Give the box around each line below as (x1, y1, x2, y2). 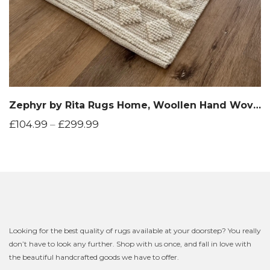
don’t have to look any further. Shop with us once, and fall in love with (9, 239, 251, 248)
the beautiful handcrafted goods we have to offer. (9, 252, 179, 262)
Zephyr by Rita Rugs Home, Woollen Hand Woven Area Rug (253, 99, 261, 111)
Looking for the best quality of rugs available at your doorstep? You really (9, 225, 261, 235)
